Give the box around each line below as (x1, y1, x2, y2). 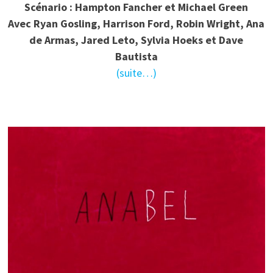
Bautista (115, 49, 158, 64)
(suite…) (116, 66, 157, 80)
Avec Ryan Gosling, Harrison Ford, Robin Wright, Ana (8, 16, 265, 31)
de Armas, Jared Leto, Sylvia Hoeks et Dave (29, 33, 244, 48)
